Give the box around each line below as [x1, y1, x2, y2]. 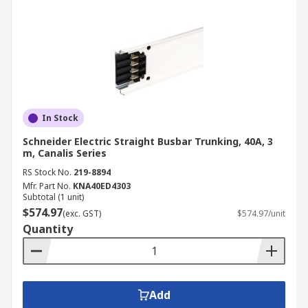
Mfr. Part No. [23, 180, 71, 192]
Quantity [23, 221, 73, 236]
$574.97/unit [237, 208, 285, 219]
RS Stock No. [23, 166, 71, 178]
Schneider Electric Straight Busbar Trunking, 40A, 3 [23, 135, 273, 148]
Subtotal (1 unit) [23, 191, 84, 203]
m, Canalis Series [23, 146, 107, 159]
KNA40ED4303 [73, 180, 131, 192]
